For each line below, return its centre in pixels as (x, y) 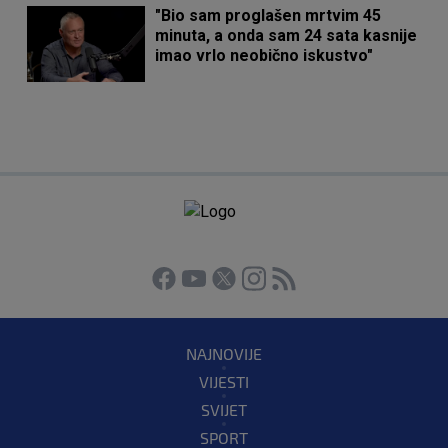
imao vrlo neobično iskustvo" (264, 56)
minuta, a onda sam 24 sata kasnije (286, 36)
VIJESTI (224, 382)
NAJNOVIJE (224, 354)
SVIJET (224, 410)
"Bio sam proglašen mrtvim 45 (268, 16)
